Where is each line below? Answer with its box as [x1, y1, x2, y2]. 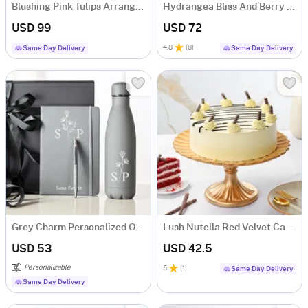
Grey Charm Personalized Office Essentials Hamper [135, 223, 144, 232]
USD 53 [12, 243, 52, 254]
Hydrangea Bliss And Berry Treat [287, 2, 295, 12]
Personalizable [24, 264, 71, 271]
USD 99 [12, 23, 51, 34]
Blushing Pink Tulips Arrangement [135, 2, 144, 12]
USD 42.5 [163, 243, 212, 254]
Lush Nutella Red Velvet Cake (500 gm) [285, 223, 294, 232]
